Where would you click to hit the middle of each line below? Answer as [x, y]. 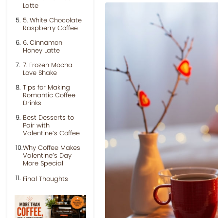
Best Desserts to [48, 118]
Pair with [36, 125]
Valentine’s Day [47, 155]
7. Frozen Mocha [48, 65]
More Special [43, 163]
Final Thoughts [45, 179]
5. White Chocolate [52, 20]
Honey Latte [41, 50]
